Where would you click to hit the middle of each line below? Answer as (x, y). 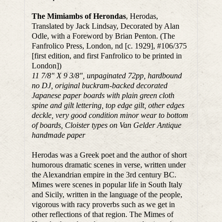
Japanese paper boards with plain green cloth (103, 96)
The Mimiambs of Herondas (79, 16)
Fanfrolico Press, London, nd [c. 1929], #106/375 (110, 46)
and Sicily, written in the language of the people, (107, 195)
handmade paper (59, 135)
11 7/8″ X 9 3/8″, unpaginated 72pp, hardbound (107, 76)
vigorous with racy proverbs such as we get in (104, 205)
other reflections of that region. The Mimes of (103, 215)
